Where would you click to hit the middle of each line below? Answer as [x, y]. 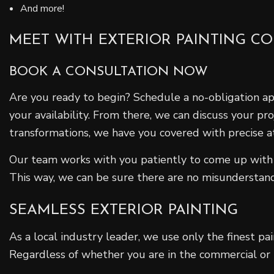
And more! [42, 9]
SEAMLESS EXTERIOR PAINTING [124, 211]
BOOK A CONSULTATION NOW [109, 72]
